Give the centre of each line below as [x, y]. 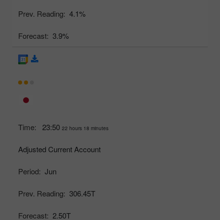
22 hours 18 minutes [85, 128]
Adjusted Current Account [59, 149]
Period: [29, 171]
